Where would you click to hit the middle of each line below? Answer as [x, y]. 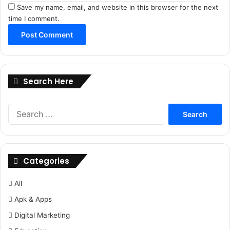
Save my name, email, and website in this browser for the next [118, 7]
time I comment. [34, 18]
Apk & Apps [33, 199]
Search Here [48, 81]
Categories [46, 161]
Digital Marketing [42, 215]
